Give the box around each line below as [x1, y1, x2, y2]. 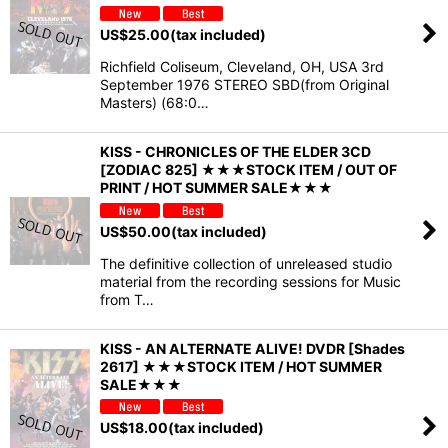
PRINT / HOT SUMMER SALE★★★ [100, 178, 333, 196]
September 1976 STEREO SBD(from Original [100, 75, 389, 93]
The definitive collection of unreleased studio [100, 254, 392, 272]
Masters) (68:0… [100, 93, 209, 111]
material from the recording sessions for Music [100, 272, 401, 290]
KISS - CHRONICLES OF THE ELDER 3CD [100, 142, 371, 160]
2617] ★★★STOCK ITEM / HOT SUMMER [100, 357, 382, 375]
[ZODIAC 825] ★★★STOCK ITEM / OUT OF [100, 160, 397, 178]
